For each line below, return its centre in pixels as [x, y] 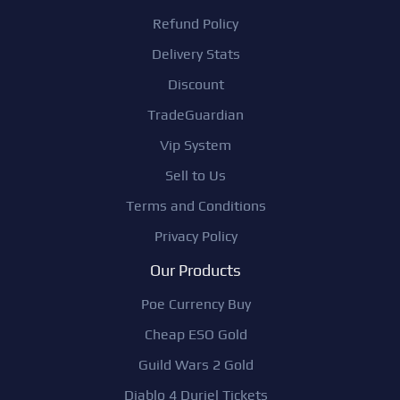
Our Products [196, 271]
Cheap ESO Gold [196, 335]
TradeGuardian [196, 115]
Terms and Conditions [196, 206]
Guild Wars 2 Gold [196, 365]
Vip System [196, 146]
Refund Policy [196, 24]
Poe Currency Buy [196, 304]
